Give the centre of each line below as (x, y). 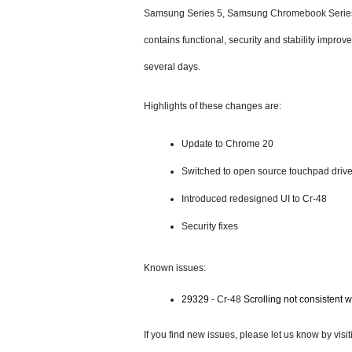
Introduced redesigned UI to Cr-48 (254, 199)
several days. (172, 67)
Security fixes (210, 226)
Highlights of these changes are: (213, 106)
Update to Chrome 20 (229, 144)
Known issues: (175, 268)
